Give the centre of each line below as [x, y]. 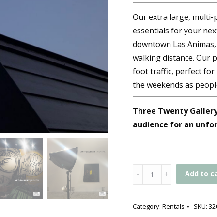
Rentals [173, 206]
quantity [148, 198]
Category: [147, 206]
